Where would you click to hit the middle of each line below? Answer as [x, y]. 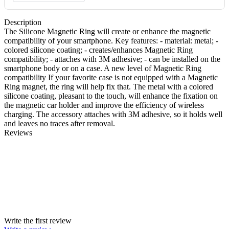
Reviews [18, 132]
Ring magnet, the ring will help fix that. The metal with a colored [109, 86]
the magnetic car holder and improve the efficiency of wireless [104, 105]
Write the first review [38, 220]
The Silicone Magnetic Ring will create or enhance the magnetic [107, 31]
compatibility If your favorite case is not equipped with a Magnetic [111, 77]
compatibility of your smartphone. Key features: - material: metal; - [111, 40]
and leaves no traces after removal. [60, 123]
